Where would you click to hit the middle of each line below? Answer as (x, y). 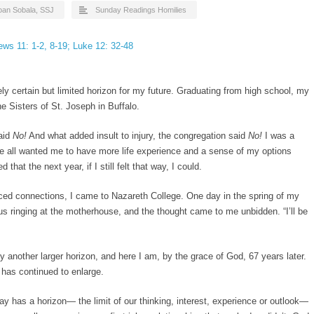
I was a (278, 136)
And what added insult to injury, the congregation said (137, 136)
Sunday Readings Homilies (141, 10)
